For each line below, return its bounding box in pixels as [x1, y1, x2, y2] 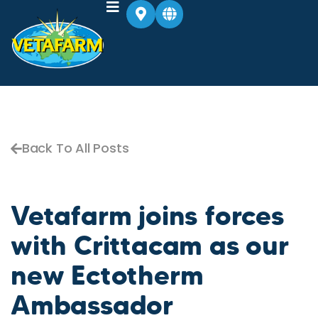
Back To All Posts [21, 139, 129, 157]
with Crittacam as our [11, 229, 289, 262]
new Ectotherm [11, 258, 204, 292]
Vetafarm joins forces [11, 199, 284, 232]
